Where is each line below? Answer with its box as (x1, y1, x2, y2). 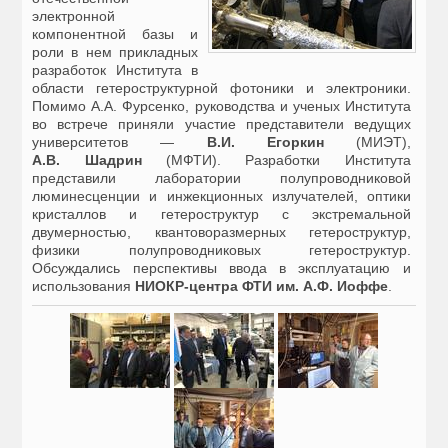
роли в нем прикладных (32, 44, 198, 61)
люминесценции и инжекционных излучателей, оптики (32, 188, 411, 205)
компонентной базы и (32, 26, 198, 43)
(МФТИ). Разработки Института (141, 152, 411, 169)
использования (32, 278, 136, 295)
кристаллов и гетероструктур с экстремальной (32, 206, 411, 223)
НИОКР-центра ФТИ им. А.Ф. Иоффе (135, 278, 389, 295)
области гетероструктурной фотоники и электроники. (32, 80, 411, 97)
